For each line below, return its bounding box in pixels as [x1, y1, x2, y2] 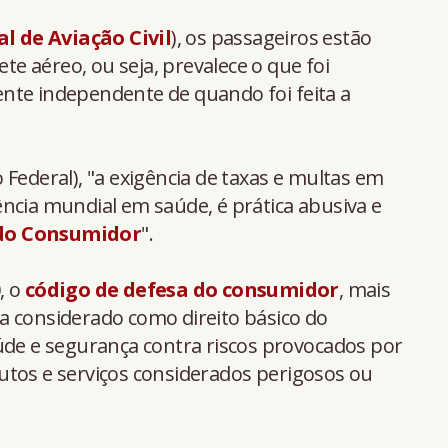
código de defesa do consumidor [24, 275, 339, 303]
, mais [338, 275, 391, 303]
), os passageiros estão [171, 23, 372, 51]
